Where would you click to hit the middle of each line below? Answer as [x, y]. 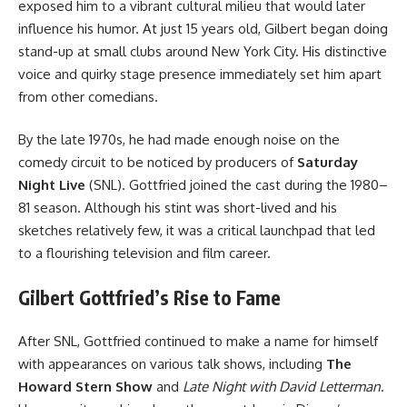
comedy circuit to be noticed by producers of [158, 163]
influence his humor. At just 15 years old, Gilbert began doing [203, 28]
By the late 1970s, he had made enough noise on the [179, 140]
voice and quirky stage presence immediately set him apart [200, 74]
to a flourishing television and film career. [144, 253]
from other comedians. [88, 96]
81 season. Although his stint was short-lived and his [178, 208]
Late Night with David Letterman [282, 387]
